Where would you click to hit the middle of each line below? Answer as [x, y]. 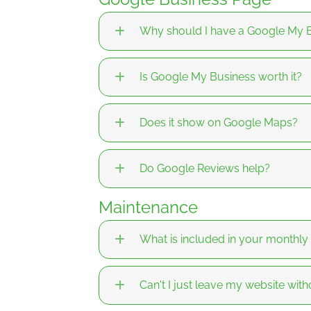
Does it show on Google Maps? [219, 123]
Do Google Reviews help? [205, 169]
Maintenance [148, 208]
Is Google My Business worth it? [221, 77]
